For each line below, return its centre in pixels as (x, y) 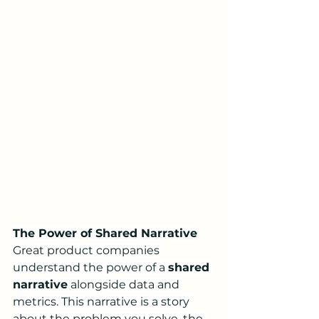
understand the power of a (90, 267)
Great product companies (88, 250)
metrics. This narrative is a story (103, 302)
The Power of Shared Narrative (105, 233)
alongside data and (125, 284)
